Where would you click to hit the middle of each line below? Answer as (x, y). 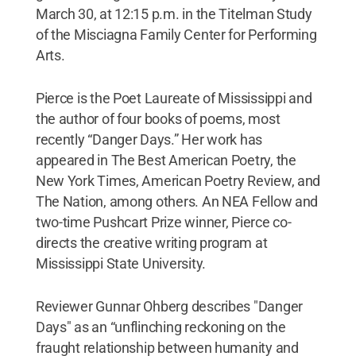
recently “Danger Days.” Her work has (149, 139)
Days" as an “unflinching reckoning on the (161, 327)
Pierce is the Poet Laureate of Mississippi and (174, 98)
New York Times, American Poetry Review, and (178, 180)
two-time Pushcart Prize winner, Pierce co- (163, 222)
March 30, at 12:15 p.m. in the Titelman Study (174, 14)
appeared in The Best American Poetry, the (166, 160)
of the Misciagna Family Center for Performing (176, 34)
